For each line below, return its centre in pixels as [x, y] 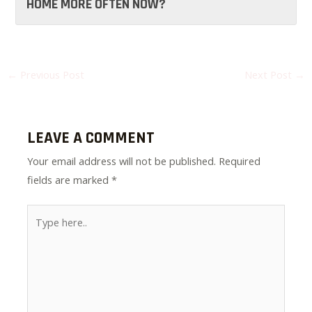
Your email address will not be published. [122, 161]
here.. [39, 232]
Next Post [270, 74]
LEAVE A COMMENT [91, 138]
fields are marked [70, 180]
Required [240, 161]
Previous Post [50, 74]
